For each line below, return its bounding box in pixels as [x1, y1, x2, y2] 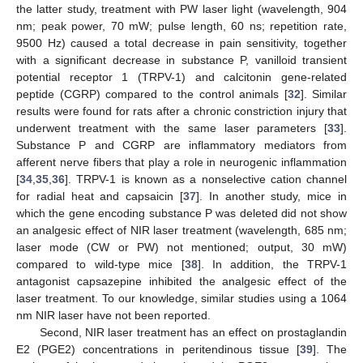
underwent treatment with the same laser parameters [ [16, 122, 327, 135]
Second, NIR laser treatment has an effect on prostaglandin [39, 326, 347, 340]
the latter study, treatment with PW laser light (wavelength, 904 [16, 2, 347, 16]
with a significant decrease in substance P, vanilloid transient [16, 53, 347, 67]
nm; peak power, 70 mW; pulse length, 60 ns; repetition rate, [16, 19, 347, 33]
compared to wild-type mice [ [16, 258, 185, 271]
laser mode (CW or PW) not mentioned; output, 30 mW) [16, 241, 347, 254]
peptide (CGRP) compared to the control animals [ [16, 88, 288, 101]
